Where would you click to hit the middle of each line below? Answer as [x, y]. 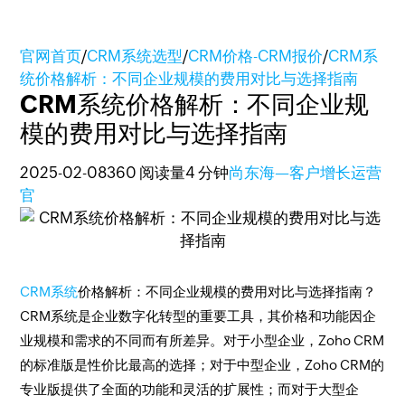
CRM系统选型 [135, 56]
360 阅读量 [146, 173]
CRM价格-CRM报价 [256, 56]
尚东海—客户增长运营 [306, 173]
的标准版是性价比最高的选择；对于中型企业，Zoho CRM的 [202, 365]
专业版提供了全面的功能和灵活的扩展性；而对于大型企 [190, 389]
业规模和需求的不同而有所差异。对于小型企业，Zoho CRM [202, 340]
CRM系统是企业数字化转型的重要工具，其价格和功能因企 [198, 316]
